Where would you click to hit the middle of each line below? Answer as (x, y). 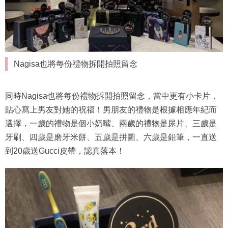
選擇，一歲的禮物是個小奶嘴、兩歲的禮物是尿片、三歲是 (111, 124)
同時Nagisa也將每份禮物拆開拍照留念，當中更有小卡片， (112, 96)
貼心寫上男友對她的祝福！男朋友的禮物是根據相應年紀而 (111, 110)
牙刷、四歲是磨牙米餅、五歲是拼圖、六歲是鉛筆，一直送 (111, 137)
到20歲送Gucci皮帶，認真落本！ (65, 151)
